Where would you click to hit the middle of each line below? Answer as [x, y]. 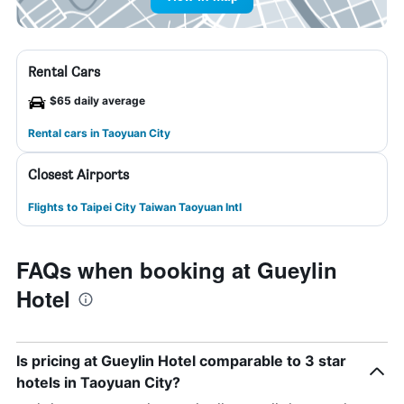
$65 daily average [97, 101]
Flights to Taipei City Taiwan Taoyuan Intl [135, 207]
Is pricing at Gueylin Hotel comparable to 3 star [181, 361]
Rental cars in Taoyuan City [99, 133]
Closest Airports [78, 174]
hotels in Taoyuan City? [98, 382]
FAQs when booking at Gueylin [177, 270]
